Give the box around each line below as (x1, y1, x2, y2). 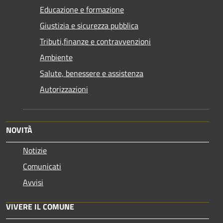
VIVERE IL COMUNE (6, 200, 74, 213)
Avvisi (23, 176, 43, 188)
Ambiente (40, 51, 73, 63)
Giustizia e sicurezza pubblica (40, 19, 138, 31)
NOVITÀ (6, 123, 32, 136)
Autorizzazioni (40, 83, 88, 95)
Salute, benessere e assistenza (40, 67, 143, 79)
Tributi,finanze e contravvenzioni (40, 35, 151, 47)
